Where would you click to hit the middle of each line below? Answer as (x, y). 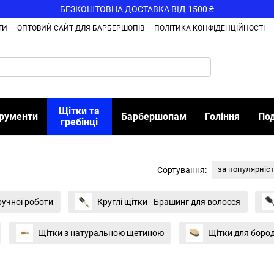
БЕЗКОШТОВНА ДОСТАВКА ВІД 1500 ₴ (137, 9)
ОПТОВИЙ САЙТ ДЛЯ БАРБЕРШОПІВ (81, 28)
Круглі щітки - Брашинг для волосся (169, 202)
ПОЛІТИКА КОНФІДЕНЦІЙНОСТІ (209, 28)
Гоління (222, 117)
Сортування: (182, 170)
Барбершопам (154, 117)
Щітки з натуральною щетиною (101, 233)
